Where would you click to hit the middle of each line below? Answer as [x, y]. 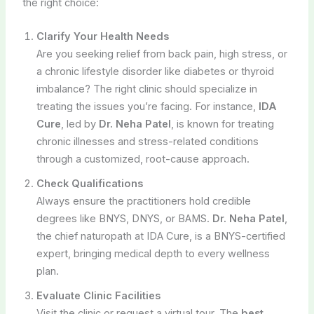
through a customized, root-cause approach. [143, 159]
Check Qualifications [89, 183]
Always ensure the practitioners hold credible [143, 201]
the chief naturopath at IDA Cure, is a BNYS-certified [161, 236]
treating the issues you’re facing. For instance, [147, 106]
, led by [80, 124]
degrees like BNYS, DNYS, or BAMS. [124, 218]
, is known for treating [222, 124]
